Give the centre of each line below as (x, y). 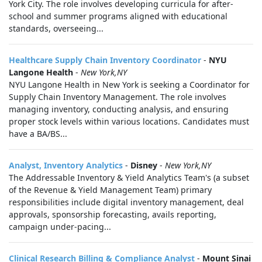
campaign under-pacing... (60, 227)
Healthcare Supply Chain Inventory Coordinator (105, 60)
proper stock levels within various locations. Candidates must (129, 121)
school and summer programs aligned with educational (118, 16)
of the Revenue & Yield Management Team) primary (110, 190)
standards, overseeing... (56, 28)
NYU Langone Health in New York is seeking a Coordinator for (129, 85)
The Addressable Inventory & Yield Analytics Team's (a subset (129, 177)
